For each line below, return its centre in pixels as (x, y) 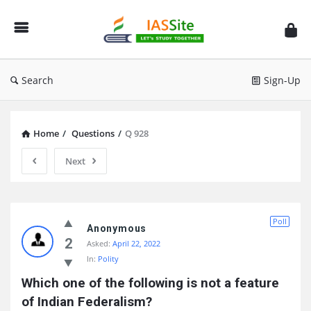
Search (37, 80)
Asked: (99, 243)
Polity (108, 259)
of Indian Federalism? (87, 302)
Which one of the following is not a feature (150, 283)
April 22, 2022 (136, 243)
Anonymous (117, 228)
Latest (39, 254)
